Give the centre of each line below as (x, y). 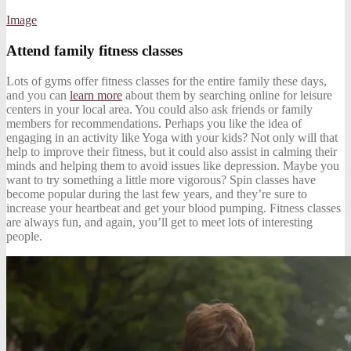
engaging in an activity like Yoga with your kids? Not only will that (172, 137)
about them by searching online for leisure (227, 95)
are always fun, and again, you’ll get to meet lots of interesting (159, 222)
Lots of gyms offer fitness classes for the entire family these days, (166, 81)
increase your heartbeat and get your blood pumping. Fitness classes (174, 208)
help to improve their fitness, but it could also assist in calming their (172, 151)
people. (24, 236)
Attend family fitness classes (94, 51)
